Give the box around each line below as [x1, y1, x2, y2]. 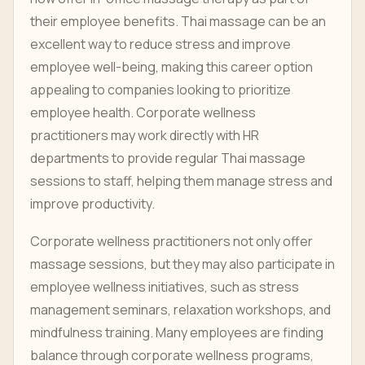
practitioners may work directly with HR [30, 126, 259, 144]
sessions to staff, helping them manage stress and [30, 172, 332, 190]
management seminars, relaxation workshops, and [30, 301, 331, 319]
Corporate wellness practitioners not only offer [30, 232, 313, 250]
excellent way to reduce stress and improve [30, 35, 291, 53]
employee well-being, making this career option [30, 58, 313, 76]
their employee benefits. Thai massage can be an [30, 12, 326, 30]
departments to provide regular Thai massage [30, 149, 306, 167]
